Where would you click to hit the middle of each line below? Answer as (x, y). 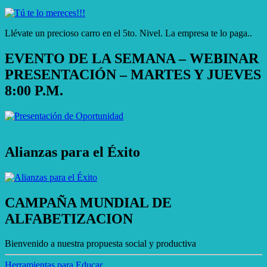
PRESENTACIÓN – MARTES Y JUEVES (133, 74)
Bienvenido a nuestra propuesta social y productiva (100, 244)
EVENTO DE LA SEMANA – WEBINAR (132, 58)
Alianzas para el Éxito (72, 152)
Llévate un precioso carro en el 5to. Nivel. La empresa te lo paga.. (128, 33)
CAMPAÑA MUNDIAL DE (88, 202)
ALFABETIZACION (69, 218)
